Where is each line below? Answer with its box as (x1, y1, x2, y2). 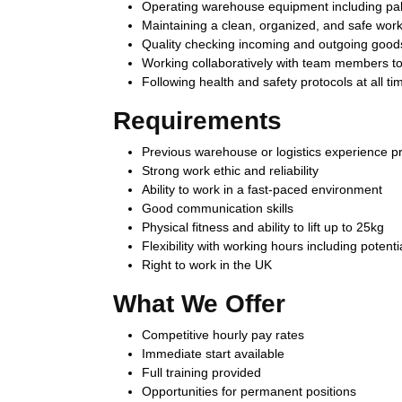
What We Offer (113, 289, 285, 318)
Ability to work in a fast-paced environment (142, 181, 382, 197)
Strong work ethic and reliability (142, 162, 319, 178)
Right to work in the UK (142, 257, 272, 272)
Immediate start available (142, 345, 284, 361)
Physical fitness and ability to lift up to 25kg (142, 219, 384, 234)
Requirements (113, 106, 282, 135)
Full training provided (142, 364, 261, 380)
